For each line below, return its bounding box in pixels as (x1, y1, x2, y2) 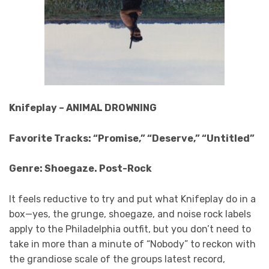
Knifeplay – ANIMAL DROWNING (9, 102, 157, 114)
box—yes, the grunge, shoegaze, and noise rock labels (9, 208, 251, 220)
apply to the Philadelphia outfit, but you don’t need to (9, 223, 251, 235)
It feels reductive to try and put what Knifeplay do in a (9, 193, 256, 205)
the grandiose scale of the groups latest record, (9, 253, 225, 265)
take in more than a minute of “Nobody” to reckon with (9, 238, 256, 250)
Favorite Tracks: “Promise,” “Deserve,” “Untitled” (9, 132, 256, 144)
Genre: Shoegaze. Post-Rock (9, 163, 152, 175)
